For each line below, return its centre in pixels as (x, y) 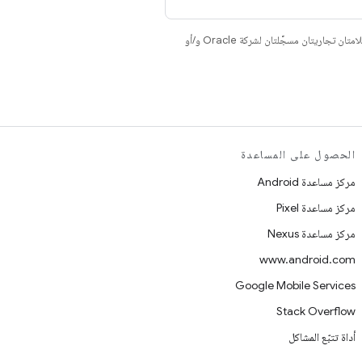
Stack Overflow (316, 311)
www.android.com (307, 259)
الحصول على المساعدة (298, 154)
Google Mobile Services (295, 285)
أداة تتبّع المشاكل (322, 337)
